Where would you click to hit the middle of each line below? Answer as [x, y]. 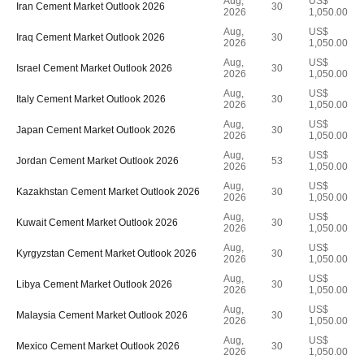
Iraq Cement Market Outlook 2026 [91, 37]
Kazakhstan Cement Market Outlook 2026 [108, 192]
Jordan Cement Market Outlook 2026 [97, 161]
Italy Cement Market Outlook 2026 [91, 99]
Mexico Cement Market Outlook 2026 [98, 346]
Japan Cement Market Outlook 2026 [96, 130]
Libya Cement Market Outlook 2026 [94, 284]
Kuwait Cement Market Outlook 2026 [97, 223]
